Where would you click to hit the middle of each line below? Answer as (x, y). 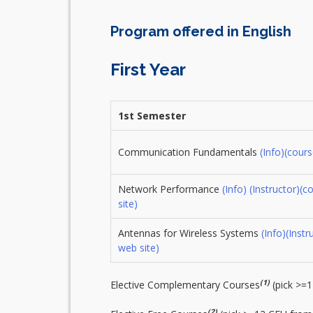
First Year (148, 69)
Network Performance (170, 189)
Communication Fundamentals (189, 152)
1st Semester (152, 115)
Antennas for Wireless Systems (189, 233)
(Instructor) (274, 189)
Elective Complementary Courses (185, 284)
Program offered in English (201, 31)
